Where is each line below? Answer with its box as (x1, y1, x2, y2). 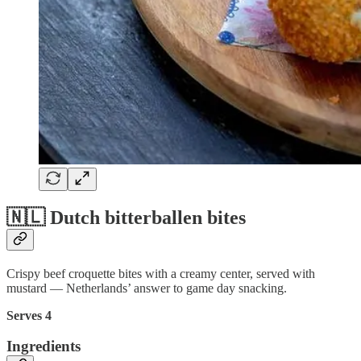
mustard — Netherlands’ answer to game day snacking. (6, 280, 287, 295)
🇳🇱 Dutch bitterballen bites (6, 206, 246, 228)
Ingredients (6, 338, 81, 355)
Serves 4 (6, 308, 52, 322)
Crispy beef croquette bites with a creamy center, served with (6, 266, 315, 280)
